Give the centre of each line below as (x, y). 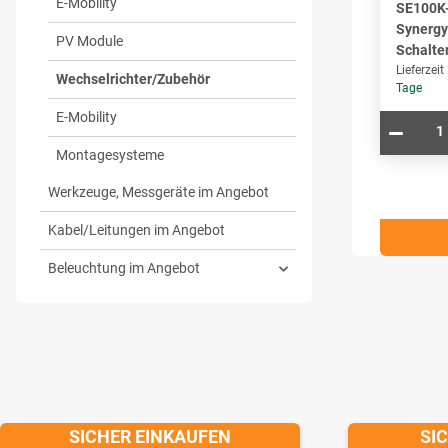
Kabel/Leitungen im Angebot (136, 230)
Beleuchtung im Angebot (124, 268)
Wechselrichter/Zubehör (133, 79)
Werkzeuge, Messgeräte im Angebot (158, 192)
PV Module (89, 41)
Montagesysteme (110, 155)
